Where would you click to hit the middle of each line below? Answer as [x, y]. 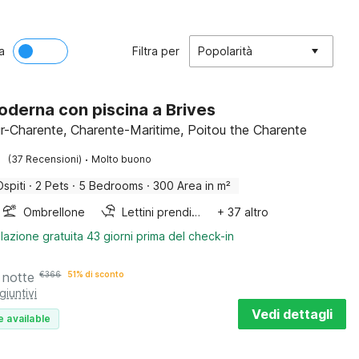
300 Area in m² [192, 186]
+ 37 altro [243, 212]
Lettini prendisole [196, 212]
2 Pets [52, 186]
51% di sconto [96, 274]
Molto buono [122, 159]
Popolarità [225, 51]
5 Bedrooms [111, 186]
